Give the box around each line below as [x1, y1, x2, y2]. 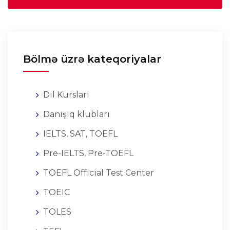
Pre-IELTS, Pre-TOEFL [43, 148, 133, 158]
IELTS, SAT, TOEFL [43, 129, 118, 139]
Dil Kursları [43, 90, 89, 100]
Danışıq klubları [43, 109, 110, 119]
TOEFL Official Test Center [43, 168, 154, 178]
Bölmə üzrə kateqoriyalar [23, 53, 161, 65]
